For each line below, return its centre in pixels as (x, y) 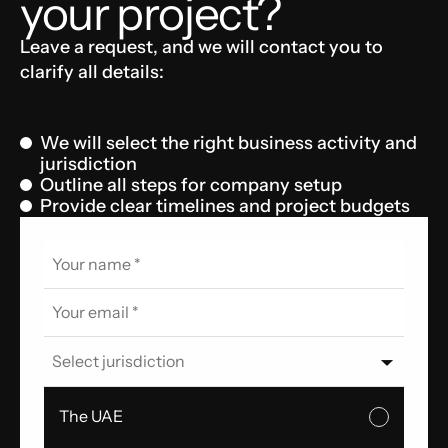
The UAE (90, 416)
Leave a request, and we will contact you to (201, 46)
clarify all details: (92, 71)
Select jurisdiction (118, 361)
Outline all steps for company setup (191, 184)
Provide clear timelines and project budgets (225, 205)
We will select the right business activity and (228, 142)
